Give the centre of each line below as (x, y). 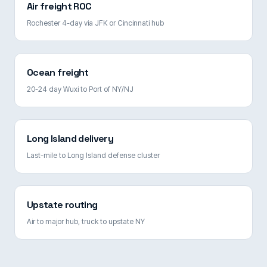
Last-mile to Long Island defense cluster (93, 155)
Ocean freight (58, 72)
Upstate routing (62, 204)
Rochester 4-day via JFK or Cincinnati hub (95, 23)
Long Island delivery (70, 138)
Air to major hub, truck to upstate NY (86, 221)
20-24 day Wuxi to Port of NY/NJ (80, 89)
